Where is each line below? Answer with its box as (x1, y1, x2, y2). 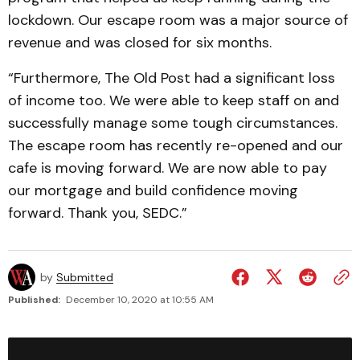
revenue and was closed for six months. (8, 33, 272, 52)
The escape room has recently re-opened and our (8, 136, 343, 155)
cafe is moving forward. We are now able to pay (8, 158, 327, 178)
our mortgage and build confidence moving (8, 181, 298, 200)
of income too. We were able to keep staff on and (8, 91, 339, 110)
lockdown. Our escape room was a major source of (8, 10, 348, 30)
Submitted (56, 270, 113, 284)
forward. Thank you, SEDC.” (8, 203, 187, 223)
